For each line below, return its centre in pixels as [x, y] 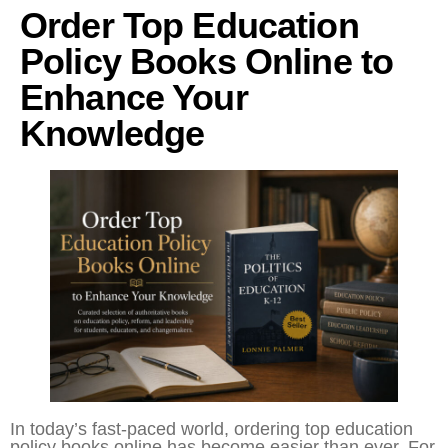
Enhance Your [134, 97]
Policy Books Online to [207, 61]
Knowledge [112, 133]
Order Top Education [189, 25]
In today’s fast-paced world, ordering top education [211, 428]
